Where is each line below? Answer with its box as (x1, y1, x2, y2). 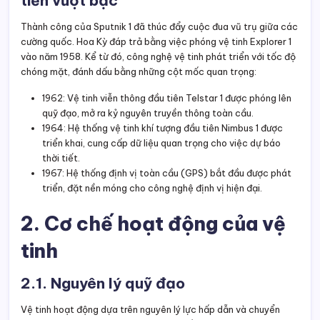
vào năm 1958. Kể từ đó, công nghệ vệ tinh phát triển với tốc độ (21, 51, 296, 63)
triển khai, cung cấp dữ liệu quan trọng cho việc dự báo (42, 137, 281, 149)
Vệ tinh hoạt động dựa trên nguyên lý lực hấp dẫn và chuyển (21, 304, 280, 316)
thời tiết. (42, 152, 80, 164)
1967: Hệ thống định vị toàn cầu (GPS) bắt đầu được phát (42, 167, 291, 179)
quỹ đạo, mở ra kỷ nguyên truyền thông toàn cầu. (42, 107, 254, 119)
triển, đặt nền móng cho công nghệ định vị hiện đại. (42, 182, 262, 194)
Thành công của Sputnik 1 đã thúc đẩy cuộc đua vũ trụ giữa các (21, 21, 298, 33)
